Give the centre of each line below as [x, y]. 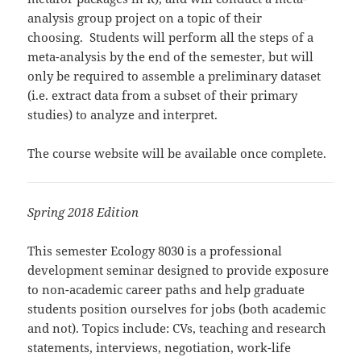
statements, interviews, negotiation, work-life [160, 348]
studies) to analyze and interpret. [123, 115]
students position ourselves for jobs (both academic [177, 309]
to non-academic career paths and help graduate [166, 290]
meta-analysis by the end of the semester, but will [171, 57]
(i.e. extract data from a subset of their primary [163, 95]
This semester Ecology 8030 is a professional [155, 251]
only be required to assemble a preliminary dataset [174, 76]
